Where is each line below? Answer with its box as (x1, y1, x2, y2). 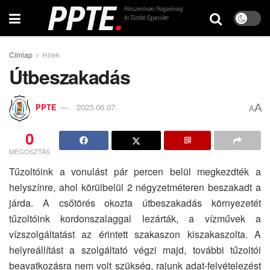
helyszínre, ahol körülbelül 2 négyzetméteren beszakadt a (9, 180, 261, 194)
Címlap (9, 49, 33, 60)
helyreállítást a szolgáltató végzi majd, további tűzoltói (9, 242, 261, 257)
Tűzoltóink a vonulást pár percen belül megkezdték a (9, 164, 261, 178)
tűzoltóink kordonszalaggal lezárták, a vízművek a (9, 211, 261, 225)
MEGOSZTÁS (9, 146, 50, 156)
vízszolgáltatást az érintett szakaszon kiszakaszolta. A (9, 227, 261, 241)
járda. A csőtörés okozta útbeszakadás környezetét (9, 195, 261, 210)
